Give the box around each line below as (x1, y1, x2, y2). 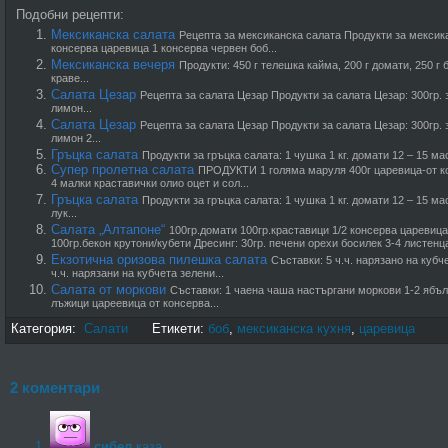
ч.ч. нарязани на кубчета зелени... (51, 266, 224, 282)
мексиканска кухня (237, 320, 351, 336)
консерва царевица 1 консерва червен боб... (51, 41, 277, 57)
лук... (51, 206, 77, 222)
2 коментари (10, 378, 100, 396)
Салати (84, 320, 128, 336)
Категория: (11, 320, 84, 336)
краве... (51, 71, 89, 87)
